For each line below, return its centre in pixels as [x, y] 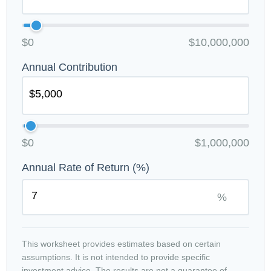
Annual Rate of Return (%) [86, 168]
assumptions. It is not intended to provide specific [116, 257]
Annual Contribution [70, 67]
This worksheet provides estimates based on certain [121, 244]
